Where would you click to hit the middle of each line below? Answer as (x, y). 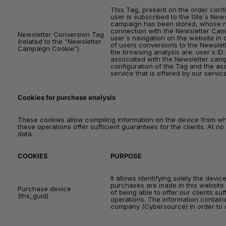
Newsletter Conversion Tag (61, 34)
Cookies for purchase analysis (67, 97)
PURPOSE (126, 156)
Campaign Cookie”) (48, 48)
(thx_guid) (33, 196)
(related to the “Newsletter (60, 41)
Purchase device (44, 189)
